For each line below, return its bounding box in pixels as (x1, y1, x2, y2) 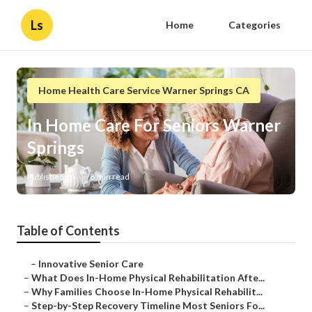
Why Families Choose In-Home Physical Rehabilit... (31, 286, 263, 298)
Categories (228, 19, 281, 31)
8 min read (90, 171, 130, 182)
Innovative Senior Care (38, 258, 143, 270)
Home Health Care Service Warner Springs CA (38, 84, 249, 96)
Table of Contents (17, 223, 120, 239)
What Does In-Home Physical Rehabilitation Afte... (31, 272, 265, 284)
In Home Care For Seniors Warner (27, 115, 281, 136)
